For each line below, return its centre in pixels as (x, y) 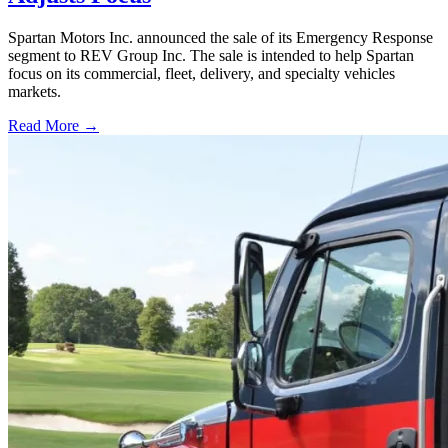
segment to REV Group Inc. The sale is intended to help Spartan (211, 56)
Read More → (53, 126)
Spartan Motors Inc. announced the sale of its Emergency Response (220, 38)
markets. (34, 92)
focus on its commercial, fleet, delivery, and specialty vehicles (201, 74)
